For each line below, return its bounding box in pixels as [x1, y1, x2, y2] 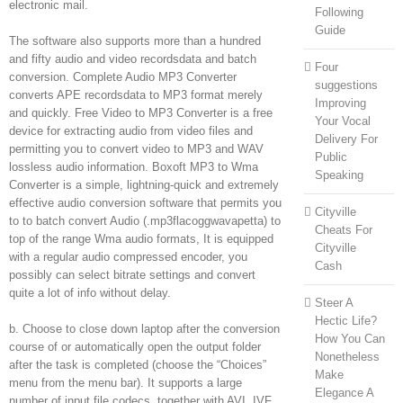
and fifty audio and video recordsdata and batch [9, 51, 256, 66]
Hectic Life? [314, 313, 377, 327]
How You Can [314, 331, 385, 345]
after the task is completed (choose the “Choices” [9, 357, 266, 372]
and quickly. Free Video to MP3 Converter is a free [9, 105, 273, 120]
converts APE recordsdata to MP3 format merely [9, 87, 263, 102]
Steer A [314, 295, 353, 309]
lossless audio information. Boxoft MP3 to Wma [9, 159, 258, 174]
